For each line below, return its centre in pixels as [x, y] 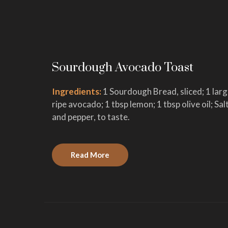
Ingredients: [77, 91]
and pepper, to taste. [91, 117]
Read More [90, 154]
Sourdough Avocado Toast [123, 67]
